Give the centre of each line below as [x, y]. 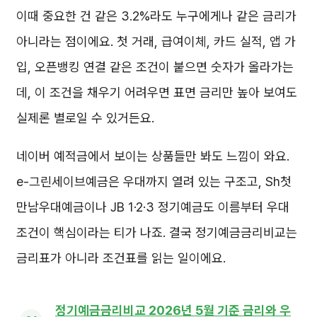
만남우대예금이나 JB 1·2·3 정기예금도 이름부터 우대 [153, 207]
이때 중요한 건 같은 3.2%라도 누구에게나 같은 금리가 [156, 16]
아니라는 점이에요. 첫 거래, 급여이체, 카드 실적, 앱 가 [156, 42]
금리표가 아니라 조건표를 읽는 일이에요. [121, 258]
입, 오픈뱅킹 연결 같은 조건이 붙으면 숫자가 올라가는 [155, 67]
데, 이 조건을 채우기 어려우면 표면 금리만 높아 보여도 [157, 93]
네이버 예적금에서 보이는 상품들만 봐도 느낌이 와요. [153, 156]
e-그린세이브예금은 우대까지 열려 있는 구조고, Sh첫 [154, 182]
